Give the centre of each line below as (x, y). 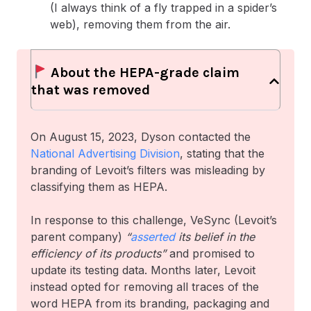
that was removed (91, 90)
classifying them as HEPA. (99, 187)
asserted (153, 237)
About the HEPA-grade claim (143, 73)
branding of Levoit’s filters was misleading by (148, 170)
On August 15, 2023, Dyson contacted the (141, 137)
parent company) (78, 237)
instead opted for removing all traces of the (145, 287)
